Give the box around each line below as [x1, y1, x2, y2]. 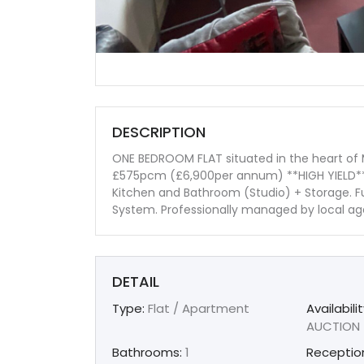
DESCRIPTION [112, 121, 206, 142]
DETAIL [112, 271, 159, 292]
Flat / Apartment [145, 299, 249, 317]
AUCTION [306, 317, 361, 335]
